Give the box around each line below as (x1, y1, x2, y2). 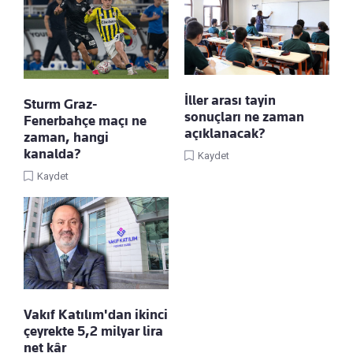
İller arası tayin (184, 91, 276, 108)
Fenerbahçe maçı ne (24, 113, 147, 129)
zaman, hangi (24, 129, 109, 146)
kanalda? (24, 146, 81, 162)
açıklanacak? (184, 124, 266, 141)
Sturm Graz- (24, 96, 98, 113)
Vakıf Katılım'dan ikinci (24, 307, 168, 323)
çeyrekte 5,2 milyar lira (24, 323, 163, 340)
